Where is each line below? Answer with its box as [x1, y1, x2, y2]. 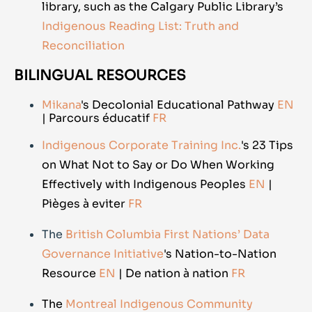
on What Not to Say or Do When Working [42, 157, 274, 173]
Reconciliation [42, 38, 125, 54]
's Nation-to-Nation [164, 247, 276, 262]
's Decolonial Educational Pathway [81, 97, 274, 113]
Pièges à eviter [42, 196, 125, 212]
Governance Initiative [42, 247, 164, 262]
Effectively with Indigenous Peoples [42, 177, 246, 192]
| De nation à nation [118, 266, 228, 281]
